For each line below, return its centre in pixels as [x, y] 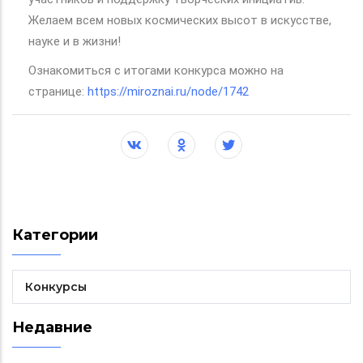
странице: [58, 91]
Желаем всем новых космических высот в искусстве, [180, 20]
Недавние [52, 327]
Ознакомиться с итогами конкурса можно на [156, 70]
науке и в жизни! [75, 41]
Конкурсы [56, 286]
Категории [55, 235]
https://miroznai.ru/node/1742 [170, 91]
